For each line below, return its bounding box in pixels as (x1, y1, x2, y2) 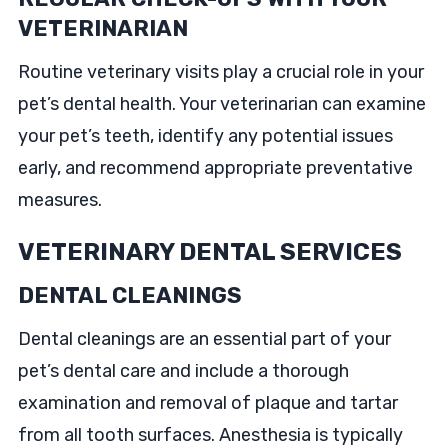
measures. (17, 189, 102, 211)
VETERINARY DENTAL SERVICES (17, 238, 402, 266)
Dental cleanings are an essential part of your (17, 328, 391, 350)
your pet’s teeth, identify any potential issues (17, 125, 393, 147)
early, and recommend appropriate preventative (17, 157, 413, 179)
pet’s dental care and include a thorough (17, 360, 349, 382)
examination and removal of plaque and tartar (17, 392, 398, 414)
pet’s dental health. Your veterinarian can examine (17, 93, 426, 115)
